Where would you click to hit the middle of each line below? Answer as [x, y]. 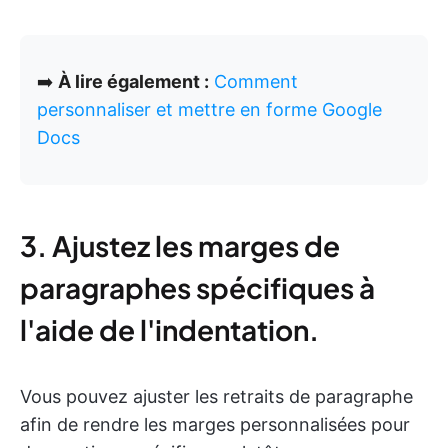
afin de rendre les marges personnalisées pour [215, 424]
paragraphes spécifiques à [197, 287]
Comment [256, 81]
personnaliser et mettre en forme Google [209, 109]
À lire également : [133, 81]
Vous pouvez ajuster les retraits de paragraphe [216, 396]
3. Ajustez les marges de [180, 245]
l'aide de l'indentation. [169, 329]
